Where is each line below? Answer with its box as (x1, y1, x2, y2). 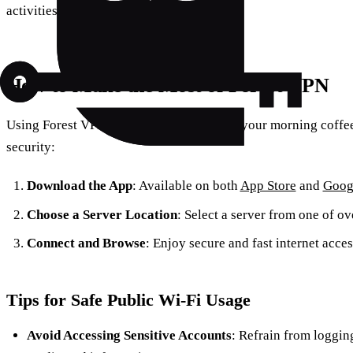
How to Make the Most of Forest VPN (6, 74, 329, 98)
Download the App (26, 178, 132, 194)
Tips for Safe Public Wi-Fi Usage (6, 290, 251, 310)
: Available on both (132, 178, 240, 194)
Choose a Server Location (26, 206, 177, 222)
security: (6, 139, 55, 154)
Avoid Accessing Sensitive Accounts (26, 328, 232, 344)
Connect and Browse (26, 236, 146, 251)
